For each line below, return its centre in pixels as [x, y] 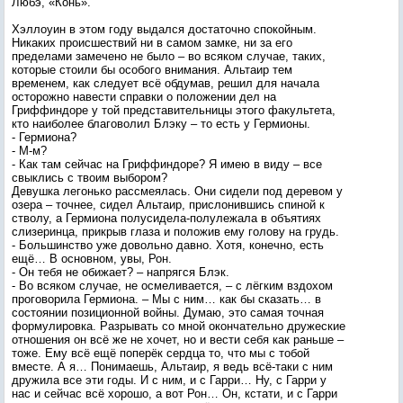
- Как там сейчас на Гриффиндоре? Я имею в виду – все [167, 164]
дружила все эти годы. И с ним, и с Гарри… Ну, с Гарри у [169, 380]
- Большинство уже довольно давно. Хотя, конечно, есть [168, 245]
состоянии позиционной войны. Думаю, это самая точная [168, 313]
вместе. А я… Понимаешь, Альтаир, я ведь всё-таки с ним [172, 367]
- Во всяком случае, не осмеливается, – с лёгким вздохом [172, 286]
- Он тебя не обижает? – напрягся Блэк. [121, 272]
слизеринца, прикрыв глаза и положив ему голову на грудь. [175, 232]
